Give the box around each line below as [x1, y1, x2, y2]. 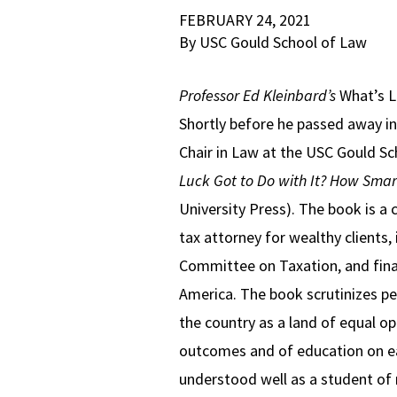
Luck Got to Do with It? [178, 169, 326, 191]
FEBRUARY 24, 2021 [178, 9, 311, 30]
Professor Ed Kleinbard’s [178, 84, 339, 105]
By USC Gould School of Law [178, 31, 367, 52]
